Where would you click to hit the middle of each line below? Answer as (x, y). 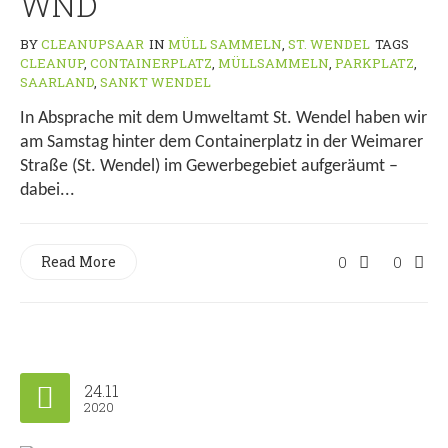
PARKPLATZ (374, 63)
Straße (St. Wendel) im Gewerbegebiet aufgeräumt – (209, 167)
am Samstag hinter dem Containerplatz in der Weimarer (221, 143)
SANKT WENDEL (155, 82)
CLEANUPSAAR (92, 44)
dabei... (47, 191)
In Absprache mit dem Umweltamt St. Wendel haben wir (223, 119)
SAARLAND (57, 82)
